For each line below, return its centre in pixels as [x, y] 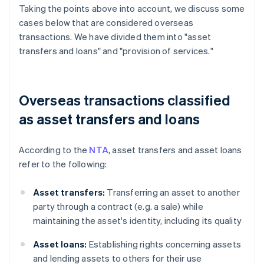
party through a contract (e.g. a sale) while [118, 207]
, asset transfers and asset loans [175, 150]
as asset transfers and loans [109, 119]
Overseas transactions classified [125, 100]
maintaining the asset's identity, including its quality [138, 221]
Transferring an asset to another [172, 192]
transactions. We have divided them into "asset [115, 37]
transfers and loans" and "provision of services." [116, 51]
